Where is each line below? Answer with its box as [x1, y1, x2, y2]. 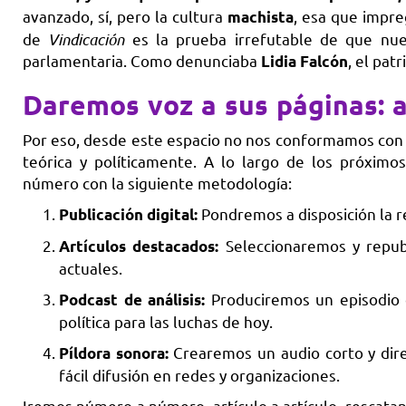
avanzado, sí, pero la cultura [23, 6, 228, 26]
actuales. [59, 258, 122, 278]
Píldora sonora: [59, 343, 169, 363]
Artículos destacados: [59, 237, 219, 256]
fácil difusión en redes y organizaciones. [59, 365, 340, 385]
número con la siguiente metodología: [23, 173, 292, 193]
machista [227, 7, 295, 27]
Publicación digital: [59, 205, 198, 225]
